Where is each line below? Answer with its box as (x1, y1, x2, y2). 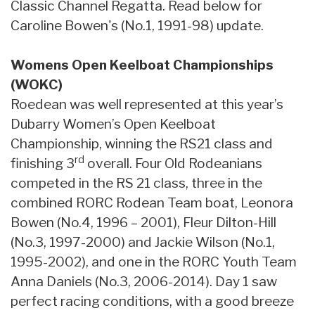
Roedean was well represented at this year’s (11, 95, 283, 112)
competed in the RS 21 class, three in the (11, 174, 262, 191)
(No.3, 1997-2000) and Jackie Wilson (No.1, (11, 233, 275, 250)
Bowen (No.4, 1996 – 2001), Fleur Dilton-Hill (11, 213, 276, 231)
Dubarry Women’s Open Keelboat (11, 115, 216, 132)
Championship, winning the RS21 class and (11, 134, 273, 152)
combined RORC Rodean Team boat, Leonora (11, 193, 293, 211)
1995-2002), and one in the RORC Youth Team (11, 252, 297, 270)
